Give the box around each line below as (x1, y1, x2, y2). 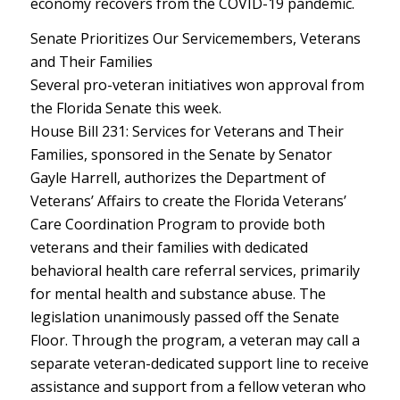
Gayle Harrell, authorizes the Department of (29, 168, 326, 188)
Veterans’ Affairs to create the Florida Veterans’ (29, 191, 346, 212)
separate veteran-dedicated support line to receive (29, 354, 369, 374)
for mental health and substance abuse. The (29, 284, 326, 304)
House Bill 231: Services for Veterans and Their (29, 121, 344, 142)
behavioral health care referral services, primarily (29, 261, 360, 281)
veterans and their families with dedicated (29, 237, 308, 258)
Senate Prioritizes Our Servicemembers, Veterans (29, 29, 361, 49)
